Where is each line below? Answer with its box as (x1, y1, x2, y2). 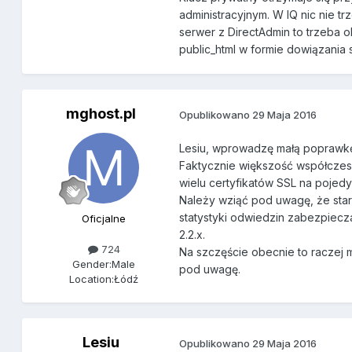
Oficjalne (82, 212, 126, 225)
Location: (69, 273, 115, 286)
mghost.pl (65, 105, 136, 123)
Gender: (72, 258, 112, 271)
